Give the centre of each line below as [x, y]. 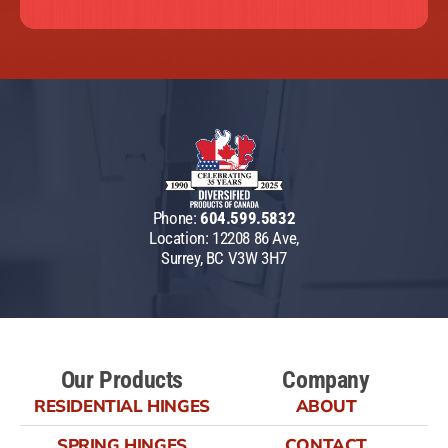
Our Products [122, 379]
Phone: [176, 217]
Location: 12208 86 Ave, [224, 237]
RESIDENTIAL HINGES [122, 406]
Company [326, 379]
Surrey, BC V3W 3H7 [224, 257]
